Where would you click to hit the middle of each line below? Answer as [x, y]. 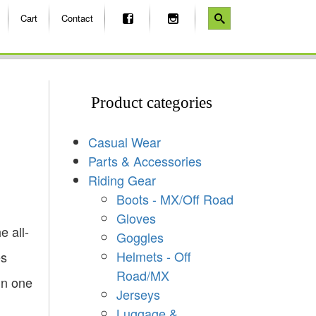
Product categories [152, 102]
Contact [77, 18]
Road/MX [142, 275]
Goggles [140, 237]
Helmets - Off [153, 256]
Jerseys [138, 294]
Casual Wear [124, 141]
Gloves [136, 218]
